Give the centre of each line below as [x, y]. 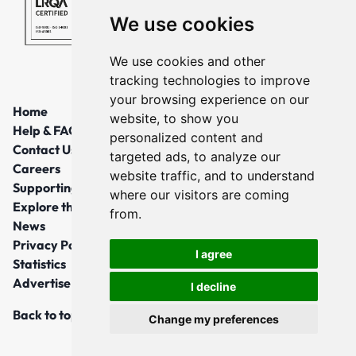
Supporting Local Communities [102, 187]
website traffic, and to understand [212, 176]
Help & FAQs [48, 130]
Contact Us [44, 149]
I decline [214, 286]
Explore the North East [79, 206]
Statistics [39, 263]
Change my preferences [213, 319]
